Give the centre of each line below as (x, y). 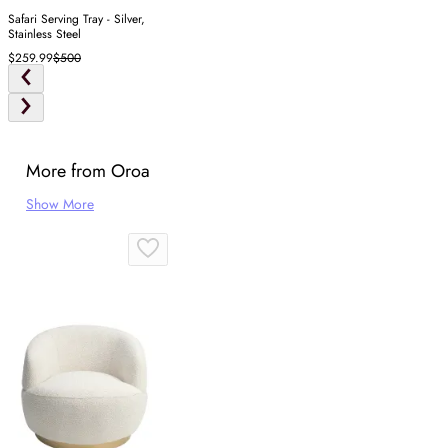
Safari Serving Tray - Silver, (76, 19)
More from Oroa (88, 171)
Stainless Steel (44, 34)
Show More (60, 204)
